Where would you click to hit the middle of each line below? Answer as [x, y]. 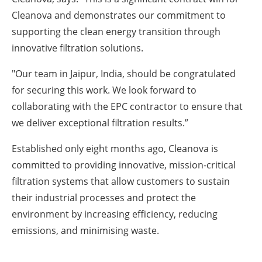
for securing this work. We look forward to [104, 90]
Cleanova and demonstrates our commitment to [119, 15]
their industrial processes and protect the [104, 197]
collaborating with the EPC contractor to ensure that [127, 106]
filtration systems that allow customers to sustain [121, 181]
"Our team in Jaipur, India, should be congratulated [124, 73]
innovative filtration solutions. [79, 48]
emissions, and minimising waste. [85, 230]
